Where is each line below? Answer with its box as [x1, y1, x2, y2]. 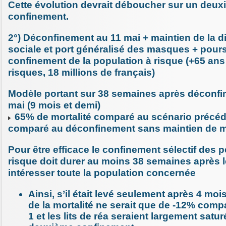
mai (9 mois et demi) [8, 100, 100, 111]
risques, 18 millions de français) [8, 67, 155, 78]
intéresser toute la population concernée [8, 167, 196, 179]
